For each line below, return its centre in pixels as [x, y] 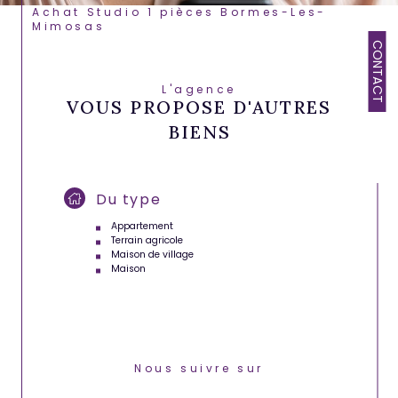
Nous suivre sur [204, 369]
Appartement [142, 227]
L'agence [205, 90]
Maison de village [152, 255]
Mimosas [69, 26]
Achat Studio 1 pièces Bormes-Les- [37, 12]
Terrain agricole [147, 241]
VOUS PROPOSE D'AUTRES [199, 107]
